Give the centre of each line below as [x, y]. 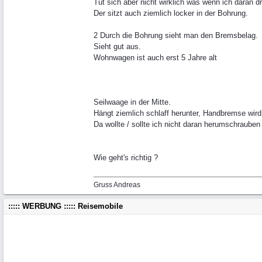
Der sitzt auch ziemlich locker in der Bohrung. [171, 13]
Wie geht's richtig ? [126, 158]
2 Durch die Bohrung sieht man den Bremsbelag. [176, 35]
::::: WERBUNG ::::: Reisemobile [65, 206]
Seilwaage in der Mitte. [132, 102]
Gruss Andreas [117, 185]
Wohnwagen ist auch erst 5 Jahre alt [155, 58]
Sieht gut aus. [117, 46]
